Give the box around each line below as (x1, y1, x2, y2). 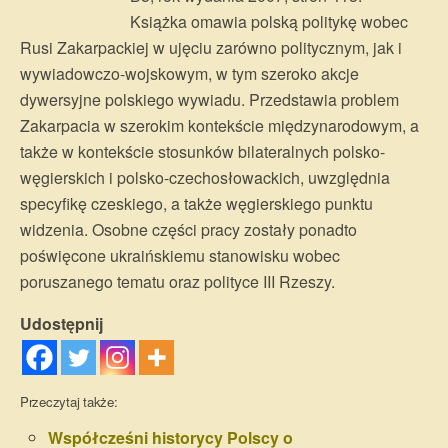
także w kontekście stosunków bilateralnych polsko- (20, 140, 385, 163)
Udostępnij (20, 312, 103, 335)
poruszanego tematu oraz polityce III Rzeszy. (20, 270, 335, 293)
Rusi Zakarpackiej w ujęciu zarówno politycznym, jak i (20, 36, 402, 59)
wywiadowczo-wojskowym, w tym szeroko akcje (20, 62, 359, 85)
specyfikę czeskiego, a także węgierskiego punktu (20, 192, 373, 215)
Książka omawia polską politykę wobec (130, 10, 408, 33)
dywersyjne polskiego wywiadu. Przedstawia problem (20, 88, 399, 111)
